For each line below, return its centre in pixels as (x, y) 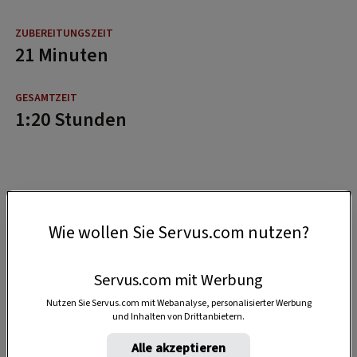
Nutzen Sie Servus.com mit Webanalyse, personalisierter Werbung (178, 304)
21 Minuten (62, 55)
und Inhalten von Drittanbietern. (178, 317)
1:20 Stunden (71, 120)
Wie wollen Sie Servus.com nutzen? (178, 233)
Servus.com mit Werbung (178, 281)
